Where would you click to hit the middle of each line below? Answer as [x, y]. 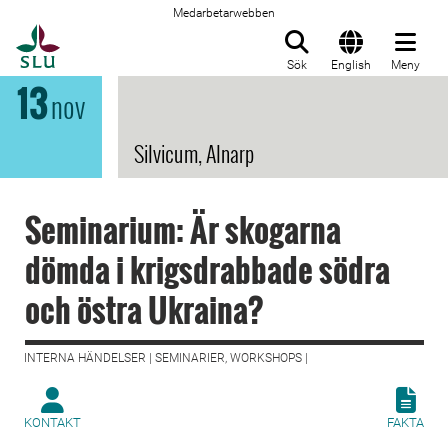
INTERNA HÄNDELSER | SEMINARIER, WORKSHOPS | [166, 358]
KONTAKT [52, 422]
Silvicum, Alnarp [194, 153]
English [351, 65]
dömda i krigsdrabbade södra [207, 269]
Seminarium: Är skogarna [183, 229]
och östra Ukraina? [144, 309]
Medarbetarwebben [224, 13]
